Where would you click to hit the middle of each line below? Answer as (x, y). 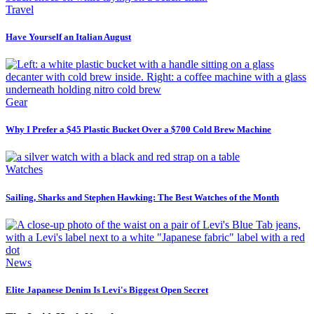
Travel (20, 9)
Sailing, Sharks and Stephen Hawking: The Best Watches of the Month (142, 197)
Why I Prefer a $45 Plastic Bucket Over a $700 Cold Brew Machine (138, 130)
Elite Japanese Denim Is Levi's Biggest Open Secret (107, 289)
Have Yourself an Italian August (68, 36)
